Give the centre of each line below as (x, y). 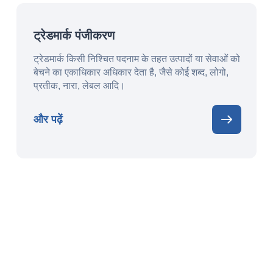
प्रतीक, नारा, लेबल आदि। (79, 86)
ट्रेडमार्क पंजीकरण (74, 35)
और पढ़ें (48, 119)
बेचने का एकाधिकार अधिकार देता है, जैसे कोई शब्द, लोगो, (131, 72)
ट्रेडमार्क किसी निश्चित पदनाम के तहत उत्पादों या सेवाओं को (136, 59)
